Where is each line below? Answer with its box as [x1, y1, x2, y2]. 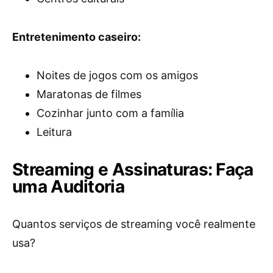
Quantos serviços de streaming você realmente [12, 218, 255, 230]
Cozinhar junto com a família [37, 107, 184, 119]
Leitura [37, 126, 72, 138]
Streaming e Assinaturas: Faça [12, 159, 253, 180]
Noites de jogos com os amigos [37, 69, 198, 82]
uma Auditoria [12, 176, 124, 197]
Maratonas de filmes [37, 88, 141, 101]
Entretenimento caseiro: [12, 30, 141, 43]
